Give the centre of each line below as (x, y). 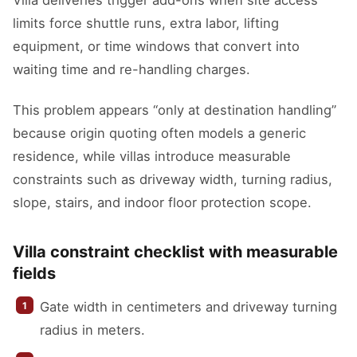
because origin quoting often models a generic (159, 133)
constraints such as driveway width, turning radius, (173, 179)
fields (34, 273)
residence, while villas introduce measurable (152, 156)
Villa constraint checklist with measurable (175, 252)
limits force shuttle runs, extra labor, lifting (146, 23)
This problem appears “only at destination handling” (175, 110)
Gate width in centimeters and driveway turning (188, 307)
